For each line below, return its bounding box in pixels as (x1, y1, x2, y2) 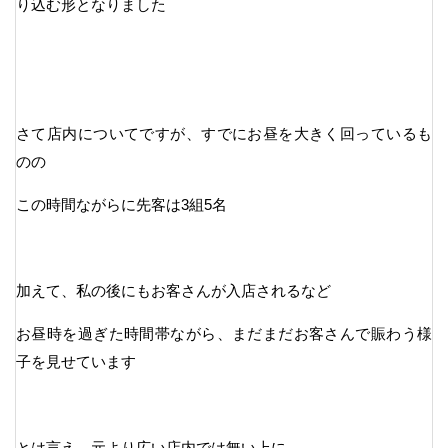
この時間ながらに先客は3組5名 (16, 195, 227, 213)
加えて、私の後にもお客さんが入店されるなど (16, 281, 331, 299)
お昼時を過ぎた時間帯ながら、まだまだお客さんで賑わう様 (16, 324, 432, 342)
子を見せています (16, 352, 136, 370)
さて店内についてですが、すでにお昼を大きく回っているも (16, 124, 432, 142)
